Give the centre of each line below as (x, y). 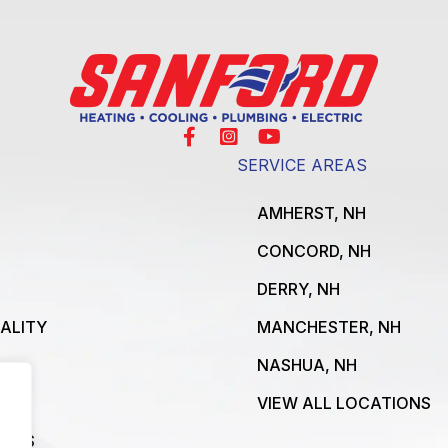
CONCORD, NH (314, 251)
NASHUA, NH (307, 365)
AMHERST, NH (312, 213)
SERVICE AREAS (302, 165)
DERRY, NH (299, 289)
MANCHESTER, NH (329, 327)
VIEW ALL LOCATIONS (344, 403)
